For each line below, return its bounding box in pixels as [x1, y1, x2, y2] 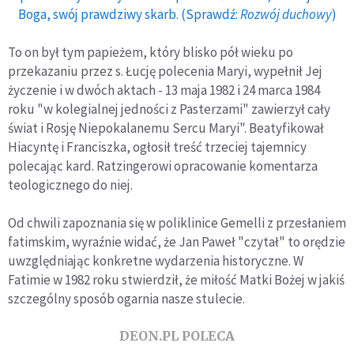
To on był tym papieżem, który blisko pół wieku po [8, 43, 293, 62]
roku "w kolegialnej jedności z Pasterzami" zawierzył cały [8, 100, 330, 119]
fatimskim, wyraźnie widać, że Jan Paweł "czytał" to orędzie [8, 233, 345, 251]
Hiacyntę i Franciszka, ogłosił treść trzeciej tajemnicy [8, 138, 307, 156]
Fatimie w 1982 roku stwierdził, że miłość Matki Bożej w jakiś [8, 271, 345, 289]
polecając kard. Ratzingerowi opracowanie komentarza [8, 157, 318, 175]
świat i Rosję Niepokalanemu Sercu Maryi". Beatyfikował [8, 119, 324, 137]
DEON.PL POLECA [119, 328, 235, 345]
